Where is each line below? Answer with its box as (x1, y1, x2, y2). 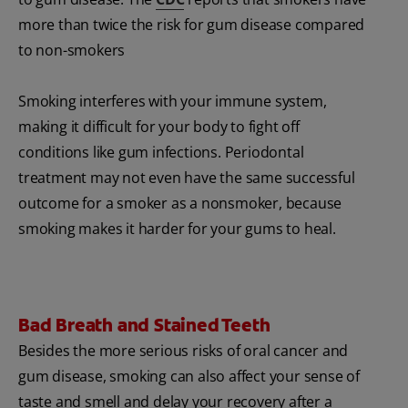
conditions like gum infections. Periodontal (18, 142, 304, 163)
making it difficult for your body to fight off (18, 117, 300, 138)
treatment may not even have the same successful (18, 168, 355, 189)
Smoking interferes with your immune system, (18, 91, 327, 112)
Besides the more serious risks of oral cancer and (18, 341, 349, 362)
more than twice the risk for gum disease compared (18, 15, 365, 36)
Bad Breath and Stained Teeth (18, 313, 270, 338)
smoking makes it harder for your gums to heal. (18, 219, 336, 240)
